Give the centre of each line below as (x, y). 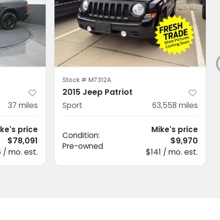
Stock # (75, 80)
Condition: (81, 135)
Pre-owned (83, 146)
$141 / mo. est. (172, 152)
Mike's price (175, 129)
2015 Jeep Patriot (97, 92)
